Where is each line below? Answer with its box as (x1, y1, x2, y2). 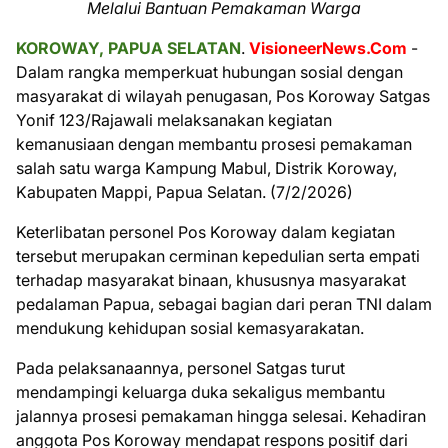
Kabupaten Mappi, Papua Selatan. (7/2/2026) (16, 181, 353, 202)
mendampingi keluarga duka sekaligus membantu (16, 381, 385, 402)
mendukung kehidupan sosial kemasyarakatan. (16, 317, 364, 338)
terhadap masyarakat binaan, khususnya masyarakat (16, 269, 406, 290)
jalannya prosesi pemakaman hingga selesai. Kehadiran (16, 405, 426, 426)
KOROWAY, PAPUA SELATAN (16, 37, 241, 58)
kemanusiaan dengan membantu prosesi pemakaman (16, 133, 412, 154)
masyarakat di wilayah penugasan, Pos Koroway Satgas (16, 85, 430, 106)
